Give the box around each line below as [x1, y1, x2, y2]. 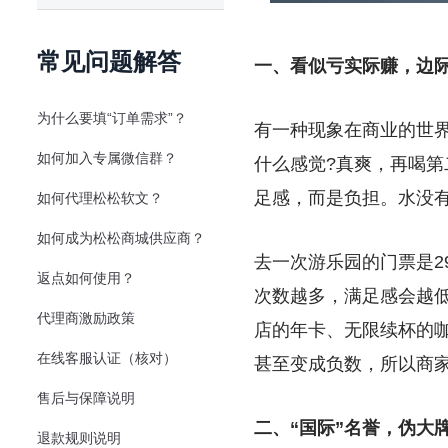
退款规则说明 [37, 430, 121, 446]
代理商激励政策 [37, 310, 135, 326]
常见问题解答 [37, 48, 181, 75]
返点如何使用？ [37, 270, 135, 286]
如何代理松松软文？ [37, 190, 163, 206]
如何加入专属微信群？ [37, 150, 177, 166]
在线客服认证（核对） [37, 350, 177, 366]
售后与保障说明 [37, 390, 135, 406]
